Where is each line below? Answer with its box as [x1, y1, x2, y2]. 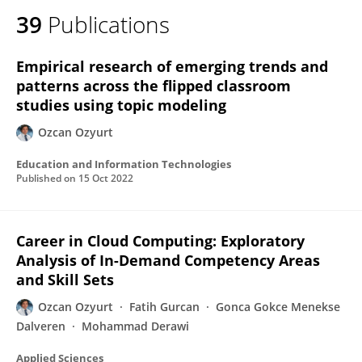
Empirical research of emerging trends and [16, 57, 328, 76]
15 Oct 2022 [78, 171, 133, 185]
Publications [48, 9, 170, 40]
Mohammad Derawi [82, 318, 189, 334]
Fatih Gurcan [129, 299, 200, 314]
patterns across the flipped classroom [16, 76, 291, 95]
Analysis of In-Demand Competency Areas [16, 250, 320, 270]
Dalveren [16, 318, 65, 334]
